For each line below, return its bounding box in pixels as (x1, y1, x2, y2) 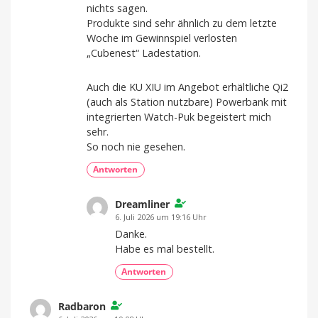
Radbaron (58, 299, 106, 313)
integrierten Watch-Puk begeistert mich (87, 110, 271, 124)
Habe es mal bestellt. (115, 242, 214, 256)
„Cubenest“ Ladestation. (87, 46, 201, 60)
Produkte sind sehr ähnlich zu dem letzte (87, 16, 277, 31)
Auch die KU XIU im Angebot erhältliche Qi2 (87, 80, 288, 94)
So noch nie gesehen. (87, 140, 185, 154)
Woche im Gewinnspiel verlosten (87, 31, 237, 45)
